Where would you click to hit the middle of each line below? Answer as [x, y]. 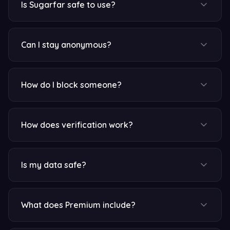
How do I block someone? [71, 85]
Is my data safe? [54, 165]
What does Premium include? [78, 205]
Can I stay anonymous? [66, 45]
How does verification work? [77, 125]
